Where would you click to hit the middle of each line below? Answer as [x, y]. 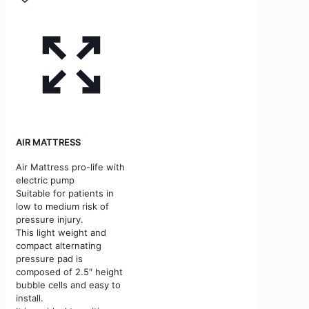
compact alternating [59, 245]
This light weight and [61, 232]
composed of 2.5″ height [69, 271]
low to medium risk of [62, 206]
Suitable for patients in [65, 193]
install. [30, 298]
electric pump [45, 180]
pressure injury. [50, 219]
